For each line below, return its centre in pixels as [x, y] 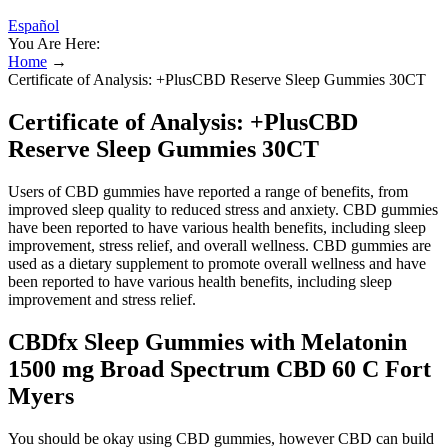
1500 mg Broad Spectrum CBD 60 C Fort [219, 368]
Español [33, 25]
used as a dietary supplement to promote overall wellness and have [217, 263]
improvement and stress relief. [102, 299]
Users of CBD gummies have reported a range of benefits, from [208, 191]
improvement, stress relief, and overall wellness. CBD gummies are [219, 245]
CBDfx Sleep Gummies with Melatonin [207, 341]
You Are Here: [54, 43]
